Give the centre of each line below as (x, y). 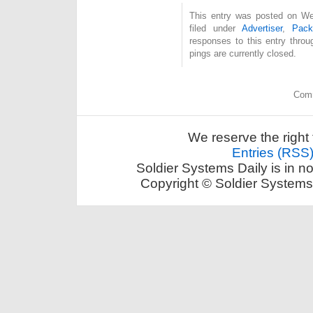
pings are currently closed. (243, 53)
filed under (216, 28)
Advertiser (262, 28)
